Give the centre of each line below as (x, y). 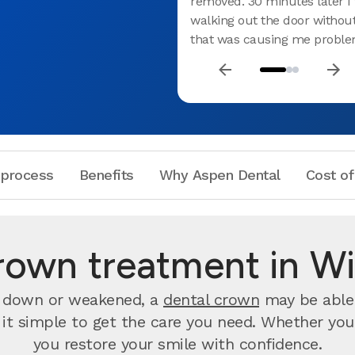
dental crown (211, 300)
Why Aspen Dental (219, 175)
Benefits (106, 175)
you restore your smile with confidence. (177, 344)
